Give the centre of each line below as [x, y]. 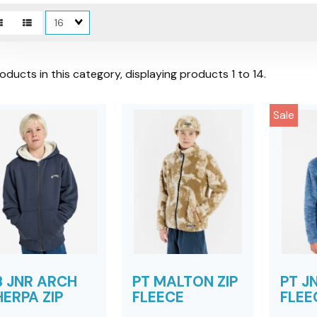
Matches [69, 18]
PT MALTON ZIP [185, 282]
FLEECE [158, 297]
